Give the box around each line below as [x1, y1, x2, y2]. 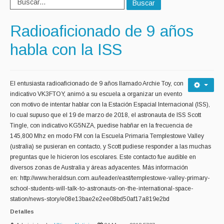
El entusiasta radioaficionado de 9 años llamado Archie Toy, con [10, 80, 183, 87]
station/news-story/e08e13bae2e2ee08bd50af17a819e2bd [10, 195, 169, 203]
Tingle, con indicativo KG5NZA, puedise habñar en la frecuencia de [10, 122, 192, 129]
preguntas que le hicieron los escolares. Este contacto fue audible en [10, 153, 196, 161]
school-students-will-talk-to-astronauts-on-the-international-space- [10, 185, 193, 192]
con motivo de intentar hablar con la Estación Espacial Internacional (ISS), [10, 101, 210, 108]
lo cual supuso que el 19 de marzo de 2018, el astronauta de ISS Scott [10, 111, 201, 119]
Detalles [10, 208, 34, 215]
